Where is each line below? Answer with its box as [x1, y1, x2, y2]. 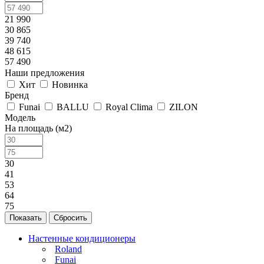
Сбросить [54, 213, 87, 222]
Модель [5, 112, 35, 123]
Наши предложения [5, 67, 84, 78]
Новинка [52, 79, 88, 90]
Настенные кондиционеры [28, 233, 136, 243]
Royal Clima [105, 101, 153, 112]
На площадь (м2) [5, 123, 72, 133]
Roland [55, 243, 82, 254]
